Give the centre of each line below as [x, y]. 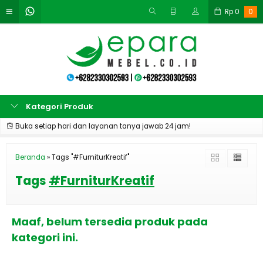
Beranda [30, 157]
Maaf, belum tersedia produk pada [110, 222]
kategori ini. [45, 237]
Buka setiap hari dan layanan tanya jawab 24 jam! [102, 126]
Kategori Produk [59, 107]
